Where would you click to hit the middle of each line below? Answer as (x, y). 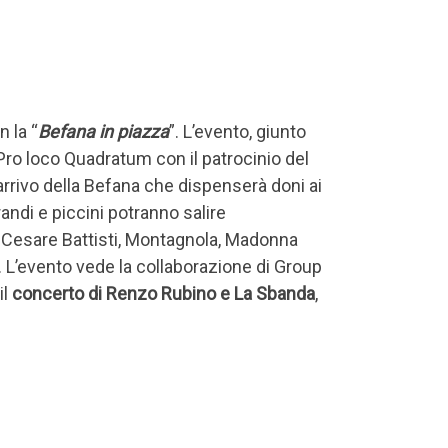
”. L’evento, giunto (237, 132)
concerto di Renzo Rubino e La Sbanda (163, 294)
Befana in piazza (103, 132)
